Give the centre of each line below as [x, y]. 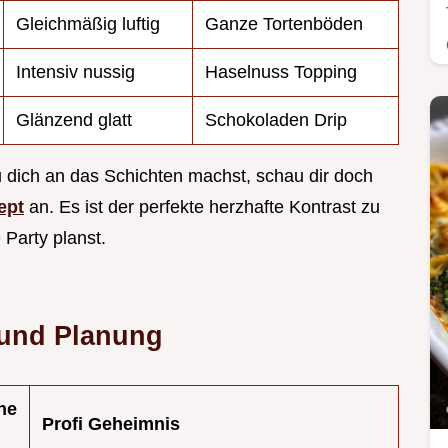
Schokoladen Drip [276, 120]
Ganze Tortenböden [284, 24]
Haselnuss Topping [281, 72]
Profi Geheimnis [111, 424]
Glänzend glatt [74, 120]
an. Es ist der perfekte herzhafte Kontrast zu [202, 207]
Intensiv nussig [75, 72]
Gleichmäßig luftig [88, 24]
